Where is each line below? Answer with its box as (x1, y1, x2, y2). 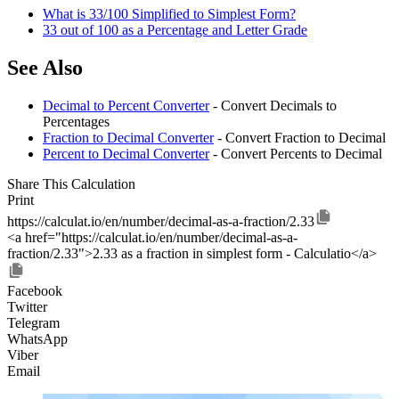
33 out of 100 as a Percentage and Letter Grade (43, 22, 307, 38)
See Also (7, 56, 83, 80)
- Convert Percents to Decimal (209, 146, 382, 162)
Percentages (43, 114, 110, 130)
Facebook (7, 283, 62, 299)
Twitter (7, 299, 47, 315)
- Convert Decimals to (209, 98, 337, 114)
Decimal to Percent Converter (43, 98, 209, 114)
